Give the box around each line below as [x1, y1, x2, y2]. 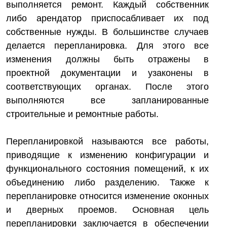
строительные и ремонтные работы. [6, 109, 159, 119]
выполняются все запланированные [6, 95, 209, 105]
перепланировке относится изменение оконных [6, 191, 209, 201]
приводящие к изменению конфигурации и [6, 150, 209, 160]
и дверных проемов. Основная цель [6, 205, 209, 215]
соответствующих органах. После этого [6, 82, 209, 92]
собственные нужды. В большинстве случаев [6, 27, 209, 37]
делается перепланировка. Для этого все [6, 41, 209, 51]
